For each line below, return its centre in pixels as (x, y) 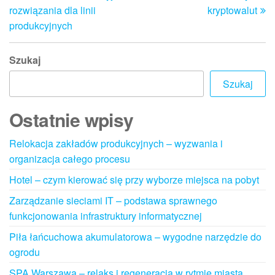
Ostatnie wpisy (72, 119)
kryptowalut (232, 10)
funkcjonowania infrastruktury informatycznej (106, 216)
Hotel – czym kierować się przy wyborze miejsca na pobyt (134, 180)
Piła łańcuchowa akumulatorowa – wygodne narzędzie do (135, 237)
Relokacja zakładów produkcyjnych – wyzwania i (116, 143)
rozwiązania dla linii (52, 10)
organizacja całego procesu (70, 159)
